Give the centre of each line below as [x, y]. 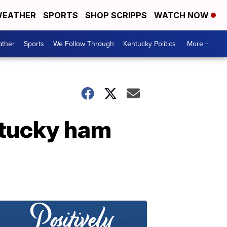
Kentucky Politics [149, 44]
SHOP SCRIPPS [116, 15]
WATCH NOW [182, 15]
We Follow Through [84, 44]
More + [198, 44]
